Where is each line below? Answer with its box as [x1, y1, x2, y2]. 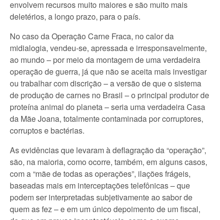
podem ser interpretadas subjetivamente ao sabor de [10, 192, 192, 203]
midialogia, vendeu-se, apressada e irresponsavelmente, [10, 42, 207, 54]
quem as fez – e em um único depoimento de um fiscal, [10, 203, 200, 215]
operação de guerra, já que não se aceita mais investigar [10, 66, 207, 77]
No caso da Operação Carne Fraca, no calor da [10, 30, 174, 42]
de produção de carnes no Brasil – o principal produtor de [10, 89, 209, 101]
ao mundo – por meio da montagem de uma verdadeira [10, 54, 200, 65]
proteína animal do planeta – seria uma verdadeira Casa [10, 101, 205, 112]
